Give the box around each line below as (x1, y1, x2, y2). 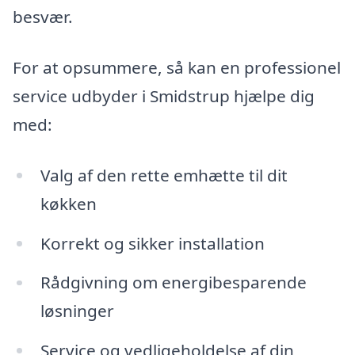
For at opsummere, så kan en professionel (13, 56, 341, 79)
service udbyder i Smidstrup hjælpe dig (13, 85, 315, 108)
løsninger (40, 300, 114, 323)
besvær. (13, 6, 73, 29)
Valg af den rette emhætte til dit (40, 163, 288, 186)
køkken (40, 192, 97, 215)
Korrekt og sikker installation (40, 231, 265, 254)
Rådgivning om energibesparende (40, 271, 307, 294)
